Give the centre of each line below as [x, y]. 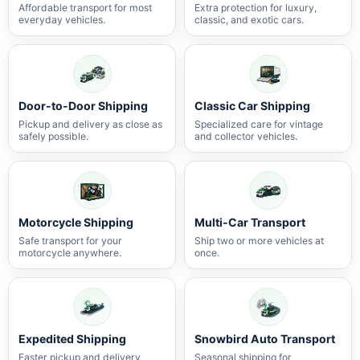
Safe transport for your [70, 241]
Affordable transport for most [85, 8]
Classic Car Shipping [252, 106]
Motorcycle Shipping [76, 222]
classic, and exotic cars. [249, 20]
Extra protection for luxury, [256, 8]
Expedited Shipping [72, 339]
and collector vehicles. [246, 136]
